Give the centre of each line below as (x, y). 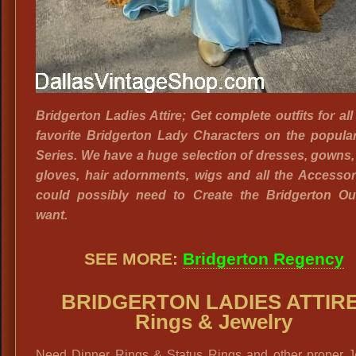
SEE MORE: (133, 259)
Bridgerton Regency (263, 259)
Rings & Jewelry (214, 322)
